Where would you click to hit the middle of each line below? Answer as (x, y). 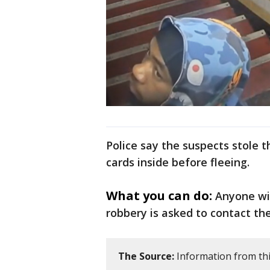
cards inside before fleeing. (178, 162)
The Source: (146, 256)
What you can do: (159, 196)
